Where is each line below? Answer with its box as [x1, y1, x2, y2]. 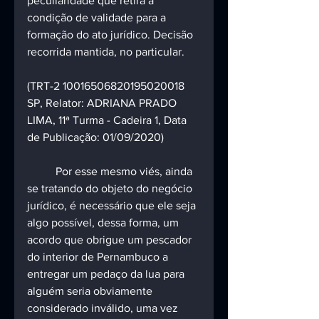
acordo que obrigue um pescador [27, 234, 194, 246]
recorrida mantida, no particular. [27, 46, 184, 58]
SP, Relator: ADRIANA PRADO [27, 97, 179, 110]
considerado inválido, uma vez [27, 302, 181, 315]
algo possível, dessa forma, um [27, 216, 182, 229]
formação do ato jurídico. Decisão [27, 28, 196, 41]
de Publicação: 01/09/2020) [27, 131, 164, 144]
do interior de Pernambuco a [27, 251, 171, 263]
